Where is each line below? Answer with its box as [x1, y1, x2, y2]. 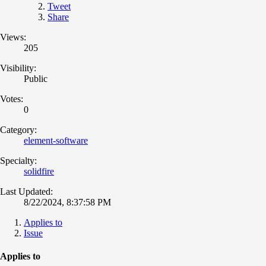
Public [24, 73, 47, 84]
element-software [24, 135, 88, 145]
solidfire [24, 166, 54, 176]
